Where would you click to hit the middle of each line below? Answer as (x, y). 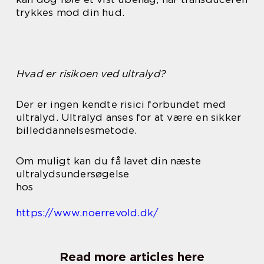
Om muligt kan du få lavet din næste (109, 161)
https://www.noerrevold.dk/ (88, 212)
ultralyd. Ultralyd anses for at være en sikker (129, 117)
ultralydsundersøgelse (73, 174)
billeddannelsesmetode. (77, 130)
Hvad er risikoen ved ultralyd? (90, 73)
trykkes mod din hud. (70, 12)
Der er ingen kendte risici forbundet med (121, 104)
